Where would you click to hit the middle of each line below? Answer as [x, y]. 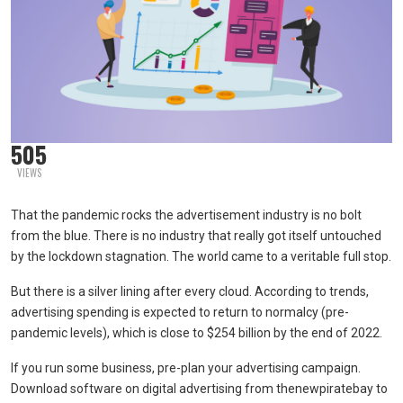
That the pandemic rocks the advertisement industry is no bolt [186, 215]
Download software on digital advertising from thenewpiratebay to [199, 388]
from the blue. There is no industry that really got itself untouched [196, 235]
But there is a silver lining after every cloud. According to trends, [190, 291]
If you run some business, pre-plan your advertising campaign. [186, 367]
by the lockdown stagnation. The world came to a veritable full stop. [201, 256]
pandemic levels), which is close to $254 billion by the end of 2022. [197, 332]
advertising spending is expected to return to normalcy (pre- [180, 312]
